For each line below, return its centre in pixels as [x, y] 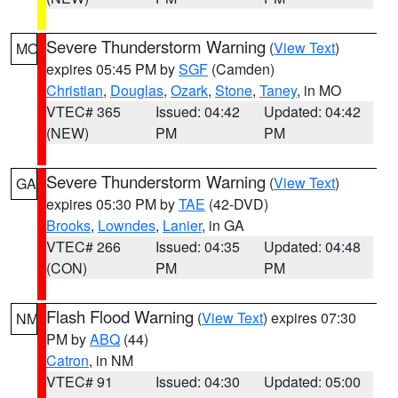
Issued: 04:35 [197, 247]
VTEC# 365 [84, 111]
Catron [68, 360]
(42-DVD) [237, 204]
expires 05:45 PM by [112, 69]
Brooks [68, 225]
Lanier [182, 225]
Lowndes [127, 225]
